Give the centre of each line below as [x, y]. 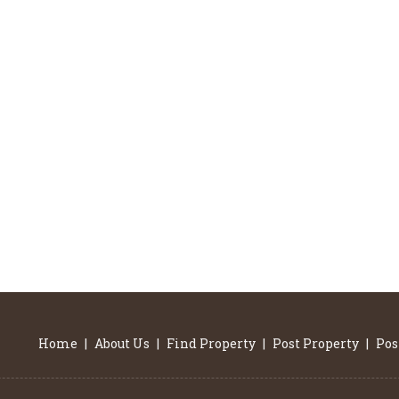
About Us [122, 343]
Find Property [211, 343]
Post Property [316, 343]
